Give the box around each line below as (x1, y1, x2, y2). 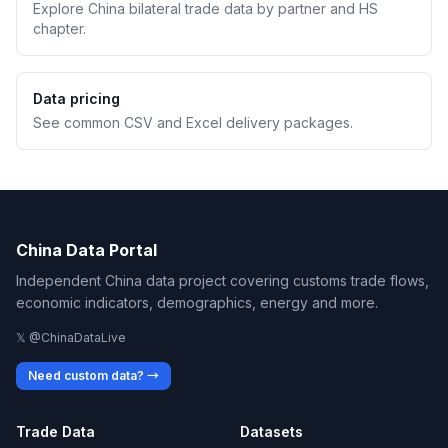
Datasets (240, 423, 303, 440)
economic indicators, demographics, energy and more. (16, 294, 378, 311)
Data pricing (33, 90, 120, 107)
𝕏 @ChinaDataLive (16, 330, 126, 345)
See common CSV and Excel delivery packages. (33, 114, 353, 131)
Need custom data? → (28, 368, 159, 383)
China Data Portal (16, 240, 157, 260)
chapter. (33, 20, 86, 37)
